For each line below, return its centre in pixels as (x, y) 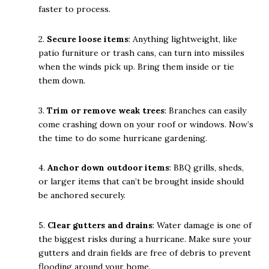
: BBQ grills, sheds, (207, 168)
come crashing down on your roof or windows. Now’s (146, 124)
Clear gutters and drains (100, 225)
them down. (62, 80)
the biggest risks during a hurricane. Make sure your (145, 239)
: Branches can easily (205, 110)
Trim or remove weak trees (106, 110)
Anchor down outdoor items (108, 168)
